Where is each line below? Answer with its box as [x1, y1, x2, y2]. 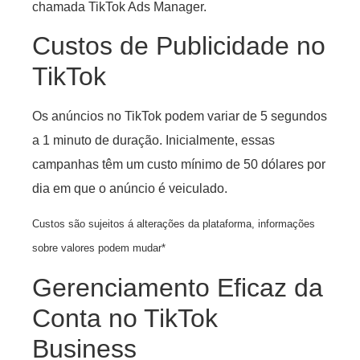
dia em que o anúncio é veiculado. [32, 181, 227, 195]
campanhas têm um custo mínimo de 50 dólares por [32, 157, 325, 171]
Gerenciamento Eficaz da [32, 272, 323, 302]
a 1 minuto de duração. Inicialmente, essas [32, 133, 275, 147]
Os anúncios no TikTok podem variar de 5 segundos [32, 108, 327, 123]
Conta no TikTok [32, 303, 218, 333]
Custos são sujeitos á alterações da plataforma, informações [32, 218, 315, 231]
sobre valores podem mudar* [32, 242, 166, 255]
